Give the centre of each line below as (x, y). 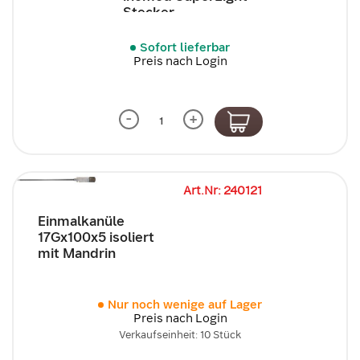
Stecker (149, 12)
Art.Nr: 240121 (223, 190)
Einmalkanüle (81, 221)
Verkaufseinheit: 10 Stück (180, 335)
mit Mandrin (77, 253)
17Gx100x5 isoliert (96, 237)
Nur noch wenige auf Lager (185, 305)
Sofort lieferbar (185, 47)
